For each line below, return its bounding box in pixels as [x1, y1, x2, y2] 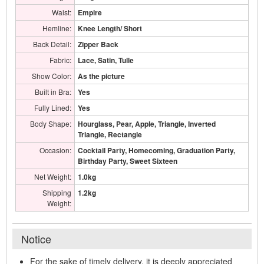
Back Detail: [33, 39, 71, 49]
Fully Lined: [34, 103, 71, 113]
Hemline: [42, 23, 71, 33]
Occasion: [39, 145, 71, 155]
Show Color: [32, 71, 71, 81]
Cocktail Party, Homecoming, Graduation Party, [78, 145, 235, 156]
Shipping [42, 187, 71, 197]
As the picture [78, 71, 125, 81]
